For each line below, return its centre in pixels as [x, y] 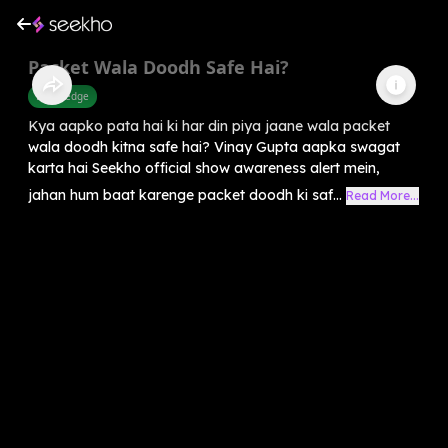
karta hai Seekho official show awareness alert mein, [204, 167]
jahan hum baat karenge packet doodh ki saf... [185, 194]
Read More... [382, 195]
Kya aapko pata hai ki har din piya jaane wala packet [209, 125]
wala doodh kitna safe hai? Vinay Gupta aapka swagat [214, 146]
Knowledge [62, 95]
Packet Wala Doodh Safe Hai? [158, 66]
